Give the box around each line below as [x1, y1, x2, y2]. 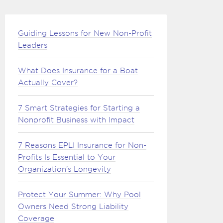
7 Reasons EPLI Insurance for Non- [18, 141, 146, 149]
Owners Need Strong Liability [18, 203, 128, 211]
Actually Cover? [18, 79, 78, 87]
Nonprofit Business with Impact [18, 116, 134, 124]
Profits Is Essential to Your [18, 153, 115, 161]
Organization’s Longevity [18, 165, 111, 173]
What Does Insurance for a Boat [18, 67, 138, 75]
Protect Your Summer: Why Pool [18, 191, 141, 199]
